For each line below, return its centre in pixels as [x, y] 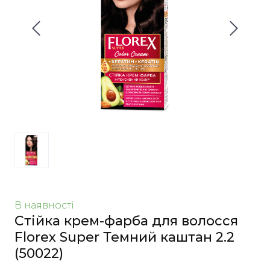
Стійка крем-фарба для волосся [126, 221]
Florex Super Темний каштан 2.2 [124, 237]
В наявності [44, 205]
